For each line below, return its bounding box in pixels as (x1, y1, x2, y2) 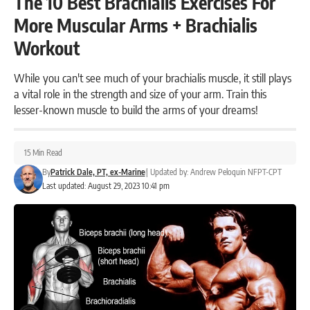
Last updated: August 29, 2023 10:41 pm (42, 180, 170, 191)
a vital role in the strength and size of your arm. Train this (14, 85, 266, 101)
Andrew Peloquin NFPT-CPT (190, 166, 282, 177)
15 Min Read (24, 147, 62, 158)
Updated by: (149, 166, 188, 177)
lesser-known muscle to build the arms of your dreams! (14, 101, 258, 117)
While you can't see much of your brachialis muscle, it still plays (14, 69, 291, 85)
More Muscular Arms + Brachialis (14, 13, 257, 37)
